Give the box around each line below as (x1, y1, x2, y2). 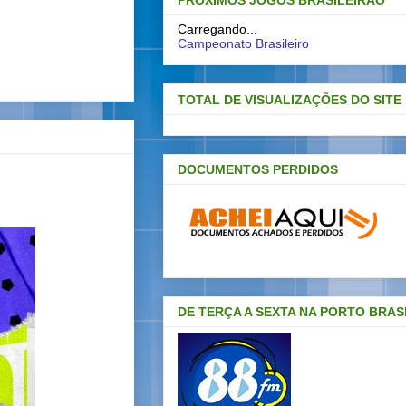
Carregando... (178, 22, 257, 37)
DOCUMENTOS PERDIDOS (178, 161, 338, 177)
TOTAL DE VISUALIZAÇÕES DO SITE (178, 92, 401, 107)
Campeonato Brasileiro (178, 36, 309, 52)
